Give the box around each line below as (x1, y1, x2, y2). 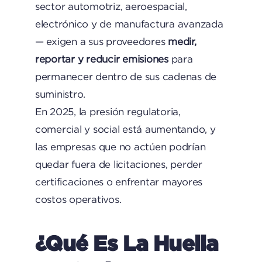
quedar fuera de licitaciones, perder (35, 159, 202, 170)
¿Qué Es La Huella (35, 231, 219, 254)
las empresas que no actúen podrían (35, 142, 206, 152)
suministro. (35, 89, 86, 99)
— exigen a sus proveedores (35, 36, 168, 47)
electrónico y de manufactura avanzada (35, 19, 223, 29)
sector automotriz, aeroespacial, (35, 1, 187, 12)
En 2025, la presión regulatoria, (35, 106, 181, 117)
